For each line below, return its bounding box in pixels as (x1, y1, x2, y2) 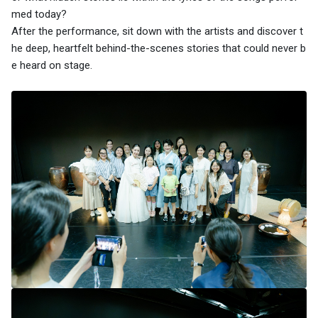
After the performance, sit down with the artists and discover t (11, 25, 303, 38)
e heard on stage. (11, 59, 92, 72)
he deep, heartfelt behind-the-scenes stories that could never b (11, 42, 306, 55)
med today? (11, 8, 67, 21)
